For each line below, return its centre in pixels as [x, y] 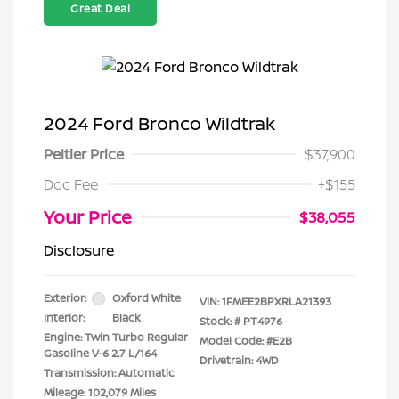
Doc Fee [71, 184]
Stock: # [220, 321]
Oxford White [147, 298]
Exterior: [65, 298]
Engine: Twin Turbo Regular [116, 337]
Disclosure [79, 250]
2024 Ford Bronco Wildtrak [159, 123]
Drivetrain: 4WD [239, 360]
